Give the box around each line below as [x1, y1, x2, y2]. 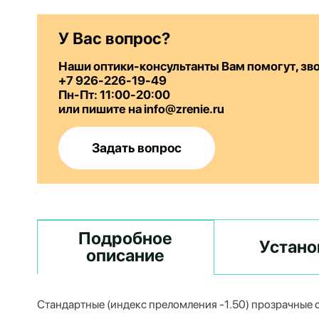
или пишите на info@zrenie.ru [58, 102, 224, 116]
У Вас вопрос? [58, 28, 170, 48]
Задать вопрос [92, 140, 182, 155]
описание [86, 245, 165, 266]
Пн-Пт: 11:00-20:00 [58, 88, 170, 102]
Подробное [78, 228, 173, 249]
